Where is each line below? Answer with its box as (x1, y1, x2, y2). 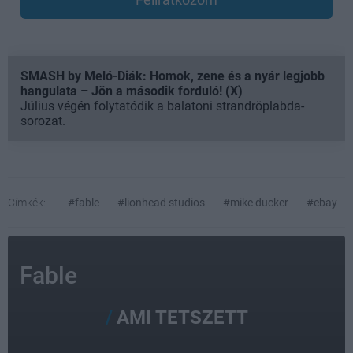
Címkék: (8, 196, 46, 209)
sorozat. (20, 113, 65, 128)
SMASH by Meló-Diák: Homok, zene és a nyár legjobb (20, 69, 325, 84)
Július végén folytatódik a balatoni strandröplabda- (20, 98, 304, 113)
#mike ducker (223, 196, 288, 209)
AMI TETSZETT (116, 307, 248, 329)
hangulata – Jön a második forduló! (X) (20, 84, 243, 98)
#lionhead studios (117, 196, 205, 209)
